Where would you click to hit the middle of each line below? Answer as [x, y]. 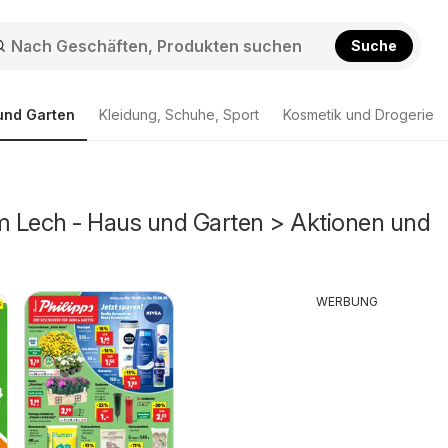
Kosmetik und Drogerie [358, 114]
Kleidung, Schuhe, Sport [179, 114]
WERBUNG [346, 301]
